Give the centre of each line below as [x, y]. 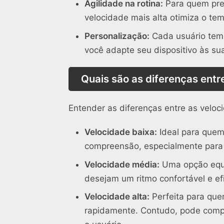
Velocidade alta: [117, 197]
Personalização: [117, 36]
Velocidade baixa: [121, 132]
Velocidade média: [122, 164]
